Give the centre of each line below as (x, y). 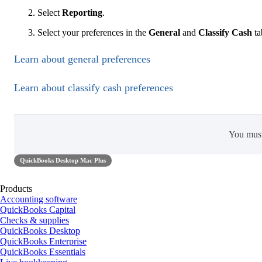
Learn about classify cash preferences (94, 88)
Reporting (81, 12)
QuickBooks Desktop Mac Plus (63, 161)
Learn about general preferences (82, 59)
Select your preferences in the (92, 32)
